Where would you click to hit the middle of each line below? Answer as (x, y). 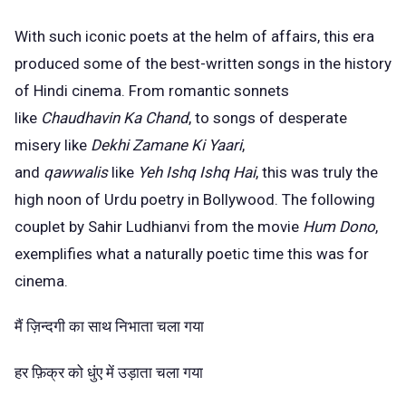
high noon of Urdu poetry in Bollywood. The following (195, 199)
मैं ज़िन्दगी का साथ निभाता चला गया (109, 327)
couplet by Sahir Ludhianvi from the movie (159, 226)
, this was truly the (317, 172)
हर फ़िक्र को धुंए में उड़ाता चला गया (109, 372)
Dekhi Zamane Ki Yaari (166, 145)
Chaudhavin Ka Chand (115, 117)
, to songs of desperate (268, 117)
